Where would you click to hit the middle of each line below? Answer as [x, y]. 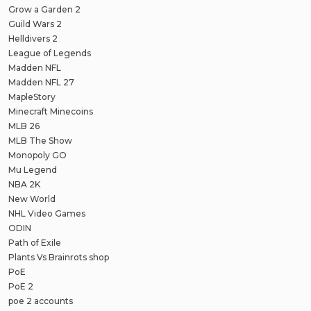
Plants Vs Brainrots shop [59, 257]
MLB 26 [24, 126]
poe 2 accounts [41, 301]
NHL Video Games [47, 213]
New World [32, 199]
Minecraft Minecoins [51, 111]
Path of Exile [35, 242]
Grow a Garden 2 [44, 9]
